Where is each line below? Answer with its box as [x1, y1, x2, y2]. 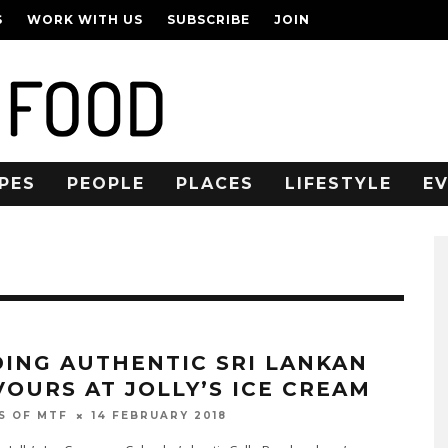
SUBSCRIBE [167, 12, 250, 27]
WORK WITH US [27, 12, 143, 27]
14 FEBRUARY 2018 [91, 409, 227, 423]
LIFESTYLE [285, 174, 392, 193]
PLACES [176, 174, 254, 193]
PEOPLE [67, 174, 145, 193]
